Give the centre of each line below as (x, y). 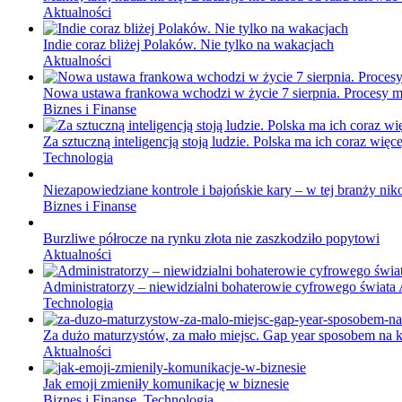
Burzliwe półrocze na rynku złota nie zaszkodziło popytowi (211, 239)
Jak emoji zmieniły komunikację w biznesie (166, 384)
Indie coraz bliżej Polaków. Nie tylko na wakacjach (188, 45)
